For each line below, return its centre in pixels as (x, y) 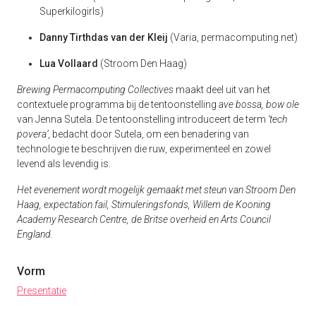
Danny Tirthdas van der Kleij (104, 38)
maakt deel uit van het (222, 90)
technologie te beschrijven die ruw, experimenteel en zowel (144, 149)
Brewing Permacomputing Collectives (95, 90)
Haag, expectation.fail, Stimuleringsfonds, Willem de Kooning (144, 205)
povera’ (32, 134)
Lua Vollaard (69, 64)
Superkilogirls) (72, 12)
